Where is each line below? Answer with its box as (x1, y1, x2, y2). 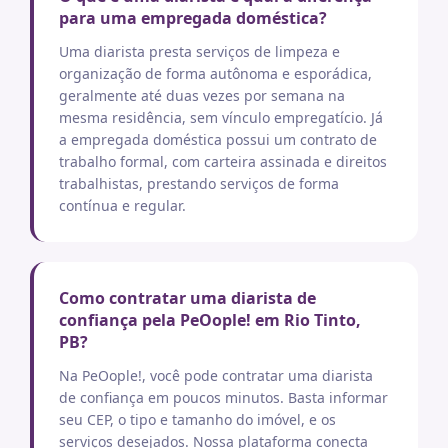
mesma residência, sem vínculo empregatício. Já (59, 108, 383, 127)
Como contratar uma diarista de (59, 287, 316, 309)
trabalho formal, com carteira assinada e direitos (59, 152, 387, 171)
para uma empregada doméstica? (59, 7, 327, 29)
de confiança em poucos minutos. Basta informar (59, 388, 388, 407)
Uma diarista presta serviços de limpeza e (59, 42, 340, 61)
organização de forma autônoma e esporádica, (59, 64, 372, 83)
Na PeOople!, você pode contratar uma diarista (59, 366, 373, 385)
